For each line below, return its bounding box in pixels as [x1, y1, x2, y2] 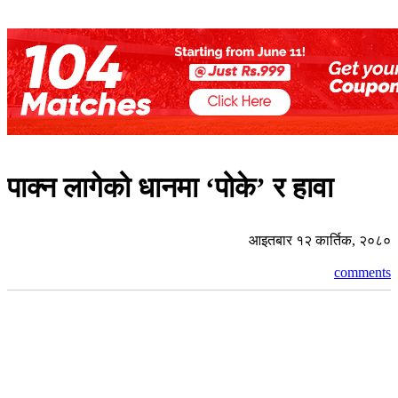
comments [334, 264, 391, 280]
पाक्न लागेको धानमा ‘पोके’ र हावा [7, 171, 333, 204]
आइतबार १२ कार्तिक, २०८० [249, 232, 391, 248]
